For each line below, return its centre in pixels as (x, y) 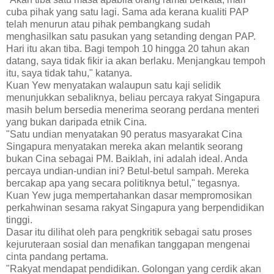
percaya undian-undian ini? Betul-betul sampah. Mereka (128, 171)
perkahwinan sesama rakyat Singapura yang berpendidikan (135, 207)
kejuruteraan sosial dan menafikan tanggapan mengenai (128, 244)
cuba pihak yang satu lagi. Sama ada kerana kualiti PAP (128, 12)
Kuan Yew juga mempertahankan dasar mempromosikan (129, 195)
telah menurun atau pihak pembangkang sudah (108, 24)
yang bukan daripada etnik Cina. (76, 122)
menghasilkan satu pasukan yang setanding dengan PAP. (131, 36)
